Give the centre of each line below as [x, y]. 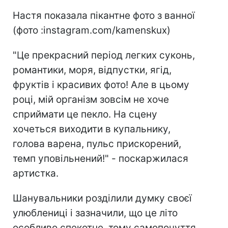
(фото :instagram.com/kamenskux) [92, 30]
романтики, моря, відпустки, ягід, [92, 70]
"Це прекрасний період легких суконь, [104, 55]
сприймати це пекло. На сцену [85, 114]
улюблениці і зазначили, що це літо [95, 213]
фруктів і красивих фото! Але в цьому [101, 84]
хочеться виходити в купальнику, [92, 129]
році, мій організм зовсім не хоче [91, 99]
